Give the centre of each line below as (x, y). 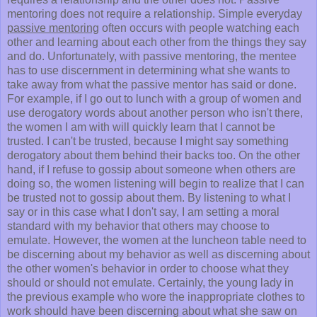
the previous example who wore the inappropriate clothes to (156, 297)
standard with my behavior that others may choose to (138, 226)
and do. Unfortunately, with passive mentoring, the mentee (152, 57)
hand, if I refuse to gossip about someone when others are (151, 170)
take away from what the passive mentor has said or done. (152, 85)
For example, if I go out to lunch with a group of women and (154, 99)
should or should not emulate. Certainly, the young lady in (150, 283)
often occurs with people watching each (199, 28)
